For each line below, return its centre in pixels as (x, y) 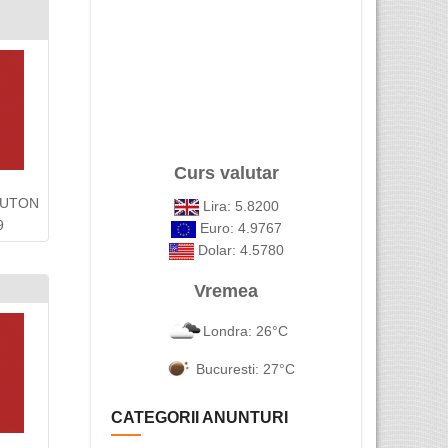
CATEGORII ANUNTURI (199, 417)
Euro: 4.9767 (238, 228)
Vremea (226, 291)
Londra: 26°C (245, 330)
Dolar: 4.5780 (238, 250)
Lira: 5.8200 (238, 206)
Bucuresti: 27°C (245, 368)
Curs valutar (226, 173)
